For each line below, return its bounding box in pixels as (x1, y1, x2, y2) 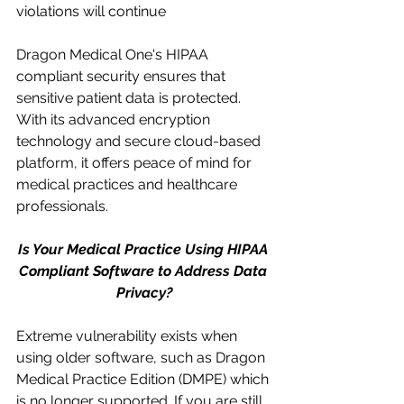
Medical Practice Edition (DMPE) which (16, 370, 272, 388)
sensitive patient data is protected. (16, 88, 244, 106)
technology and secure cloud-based (16, 132, 264, 150)
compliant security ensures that (16, 67, 229, 85)
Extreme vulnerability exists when (16, 326, 241, 344)
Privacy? (115, 283, 173, 301)
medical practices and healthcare (16, 175, 241, 193)
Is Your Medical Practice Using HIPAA (18, 240, 271, 258)
